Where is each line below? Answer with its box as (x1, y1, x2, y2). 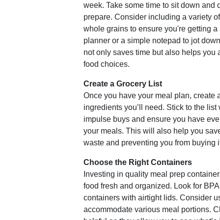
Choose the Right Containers (83, 158, 192, 166)
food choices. (83, 60, 130, 68)
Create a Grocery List (83, 80, 162, 88)
